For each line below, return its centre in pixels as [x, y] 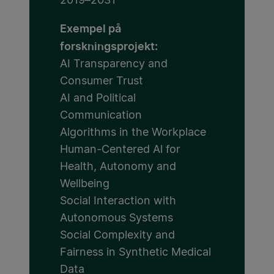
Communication [101, 116]
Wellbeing [85, 184]
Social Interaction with [118, 202]
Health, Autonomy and [118, 167]
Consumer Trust [102, 82]
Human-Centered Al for [120, 150]
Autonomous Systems [117, 219]
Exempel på [91, 29]
